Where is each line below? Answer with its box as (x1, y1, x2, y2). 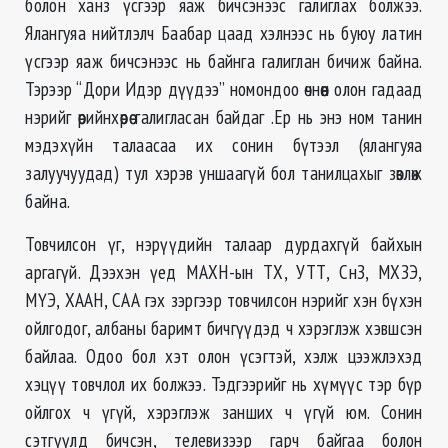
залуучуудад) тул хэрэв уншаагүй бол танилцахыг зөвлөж (25, 160, 423, 186)
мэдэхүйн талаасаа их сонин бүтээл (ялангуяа (25, 132, 423, 158)
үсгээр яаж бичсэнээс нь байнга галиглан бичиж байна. (25, 48, 423, 74)
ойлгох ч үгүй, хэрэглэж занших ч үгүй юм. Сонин (25, 399, 423, 425)
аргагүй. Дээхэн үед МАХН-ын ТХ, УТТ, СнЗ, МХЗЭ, (25, 259, 423, 285)
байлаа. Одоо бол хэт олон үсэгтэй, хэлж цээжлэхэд (25, 343, 423, 369)
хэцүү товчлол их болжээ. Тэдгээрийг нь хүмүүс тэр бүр (25, 371, 423, 397)
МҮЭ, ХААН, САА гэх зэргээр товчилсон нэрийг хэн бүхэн (25, 287, 423, 313)
